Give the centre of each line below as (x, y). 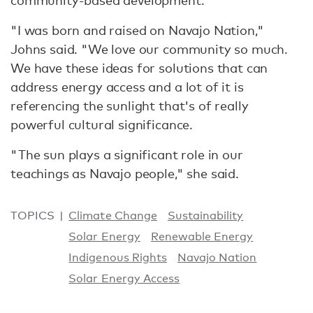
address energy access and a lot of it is (127, 87)
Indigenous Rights (118, 258)
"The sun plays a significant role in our (127, 155)
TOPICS (33, 216)
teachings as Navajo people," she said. (125, 174)
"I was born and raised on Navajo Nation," (137, 30)
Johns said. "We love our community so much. (150, 49)
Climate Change (113, 216)
